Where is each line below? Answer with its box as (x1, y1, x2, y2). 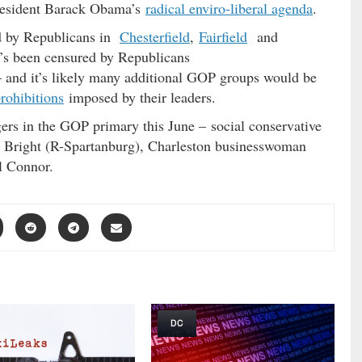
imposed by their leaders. (64, 87, 216, 107)
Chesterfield (120, 27, 190, 46)
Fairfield (199, 27, 247, 46)
